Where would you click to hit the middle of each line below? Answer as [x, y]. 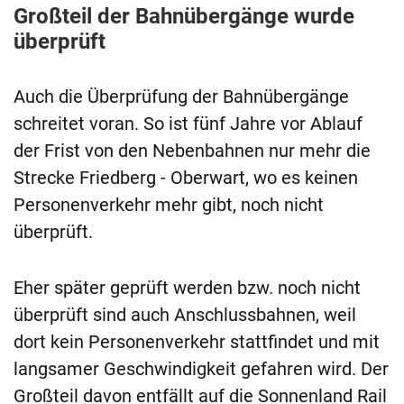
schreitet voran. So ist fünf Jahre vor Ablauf [188, 124]
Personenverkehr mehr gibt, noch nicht [169, 205]
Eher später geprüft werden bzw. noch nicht [187, 288]
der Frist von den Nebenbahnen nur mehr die [192, 151]
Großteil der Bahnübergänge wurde [184, 17]
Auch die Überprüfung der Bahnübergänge [181, 97]
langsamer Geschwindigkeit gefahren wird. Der [201, 369]
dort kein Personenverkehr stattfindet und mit [197, 342]
